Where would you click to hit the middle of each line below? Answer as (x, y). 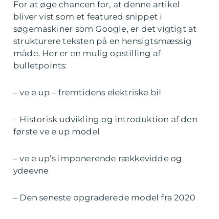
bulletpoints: (40, 66)
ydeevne (31, 171)
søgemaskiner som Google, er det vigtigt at (105, 29)
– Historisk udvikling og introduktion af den (105, 120)
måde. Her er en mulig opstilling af (87, 54)
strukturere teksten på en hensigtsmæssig (103, 41)
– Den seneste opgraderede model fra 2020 (104, 198)
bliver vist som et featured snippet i (88, 17)
